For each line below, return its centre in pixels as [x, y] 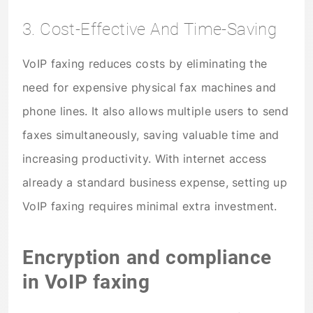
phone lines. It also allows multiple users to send [155, 111]
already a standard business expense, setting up [155, 183]
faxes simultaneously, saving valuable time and [151, 135]
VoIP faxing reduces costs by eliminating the [145, 64]
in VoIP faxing [86, 282]
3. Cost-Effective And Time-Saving [150, 30]
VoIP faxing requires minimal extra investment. [150, 206]
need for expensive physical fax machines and [150, 88]
